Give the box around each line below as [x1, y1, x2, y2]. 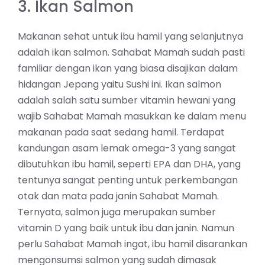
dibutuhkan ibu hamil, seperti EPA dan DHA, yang [18, 157, 241, 171]
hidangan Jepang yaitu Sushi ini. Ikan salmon [18, 77, 221, 91]
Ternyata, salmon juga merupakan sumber [18, 205, 216, 219]
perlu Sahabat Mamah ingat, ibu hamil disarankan [18, 237, 247, 251]
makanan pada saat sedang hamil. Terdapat [18, 125, 225, 139]
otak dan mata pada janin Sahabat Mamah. [18, 189, 219, 203]
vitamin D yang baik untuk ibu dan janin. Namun [18, 221, 234, 235]
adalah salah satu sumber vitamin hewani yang [18, 93, 235, 107]
